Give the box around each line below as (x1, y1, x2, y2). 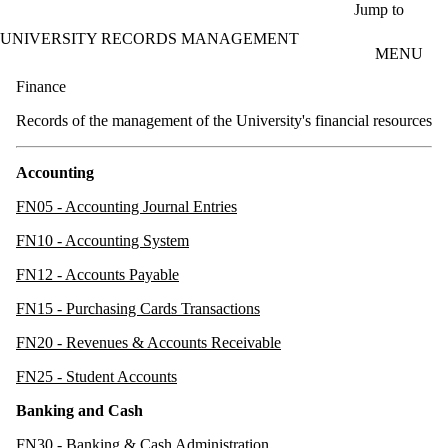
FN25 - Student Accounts (16, 367, 177, 385)
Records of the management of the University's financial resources (16, 111, 432, 129)
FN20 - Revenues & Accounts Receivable (16, 333, 281, 351)
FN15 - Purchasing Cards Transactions (16, 299, 260, 317)
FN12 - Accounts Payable (16, 265, 179, 283)
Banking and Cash (16, 401, 143, 419)
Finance (16, 77, 66, 95)
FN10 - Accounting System (16, 231, 189, 249)
